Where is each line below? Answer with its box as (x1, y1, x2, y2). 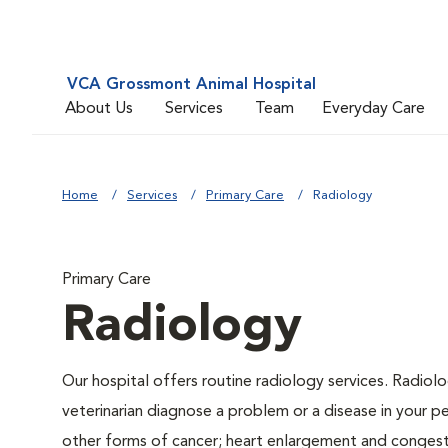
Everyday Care (322, 100, 425, 117)
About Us (65, 100, 133, 117)
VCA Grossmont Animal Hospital (67, 77, 316, 93)
